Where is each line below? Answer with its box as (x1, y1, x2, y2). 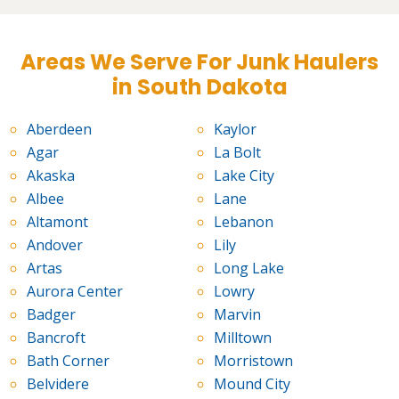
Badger (27, 305, 76, 325)
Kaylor (213, 119, 256, 140)
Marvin (213, 305, 261, 325)
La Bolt (213, 142, 261, 163)
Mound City (213, 374, 290, 395)
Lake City (213, 166, 274, 186)
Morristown (213, 351, 293, 371)
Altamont (27, 212, 88, 232)
